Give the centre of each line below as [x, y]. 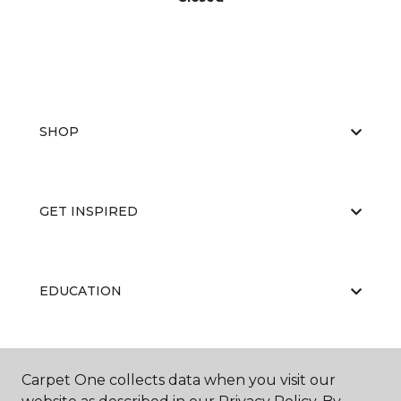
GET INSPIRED [89, 211]
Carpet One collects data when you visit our [179, 380]
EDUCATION [81, 291]
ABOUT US [74, 371]
